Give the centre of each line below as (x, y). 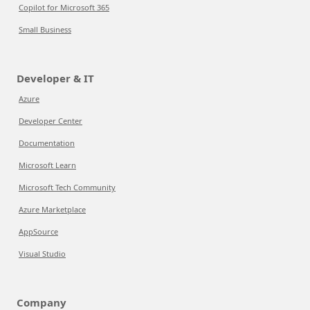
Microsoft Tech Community (67, 187)
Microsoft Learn (47, 165)
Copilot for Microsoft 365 (64, 7)
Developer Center (51, 121)
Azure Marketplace (52, 209)
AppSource (38, 231)
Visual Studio (42, 254)
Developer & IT (55, 78)
